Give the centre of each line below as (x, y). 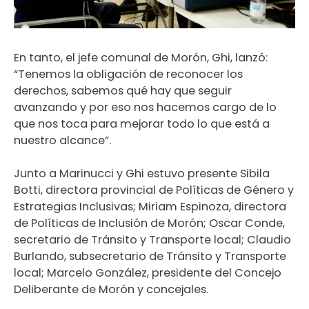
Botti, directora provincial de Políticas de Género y (154, 190)
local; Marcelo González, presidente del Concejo (148, 273)
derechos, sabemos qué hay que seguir (123, 90)
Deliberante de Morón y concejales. (111, 290)
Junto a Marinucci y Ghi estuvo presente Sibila (142, 174)
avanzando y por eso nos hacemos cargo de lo (145, 107)
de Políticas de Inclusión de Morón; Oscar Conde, (149, 223)
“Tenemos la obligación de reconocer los (128, 74)
